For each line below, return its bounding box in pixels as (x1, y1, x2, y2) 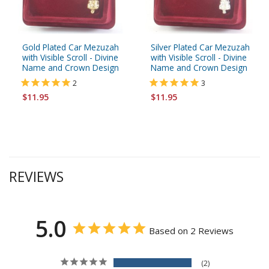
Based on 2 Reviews (149, 225, 234, 237)
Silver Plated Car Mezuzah (151, 41, 250, 53)
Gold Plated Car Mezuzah (22, 41, 119, 53)
